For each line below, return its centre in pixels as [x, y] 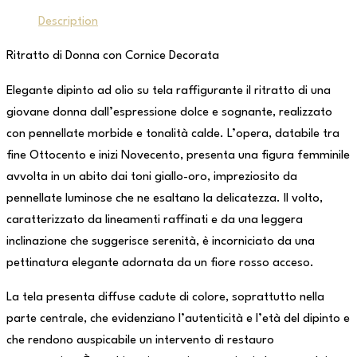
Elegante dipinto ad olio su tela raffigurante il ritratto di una [169, 91]
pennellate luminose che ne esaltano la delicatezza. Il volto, [165, 198]
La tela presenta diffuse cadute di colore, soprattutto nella [165, 297]
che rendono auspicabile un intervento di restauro [140, 340]
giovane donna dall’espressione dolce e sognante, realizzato [169, 112]
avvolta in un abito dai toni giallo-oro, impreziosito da [152, 177]
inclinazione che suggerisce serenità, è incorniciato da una [161, 241]
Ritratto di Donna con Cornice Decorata [113, 57]
